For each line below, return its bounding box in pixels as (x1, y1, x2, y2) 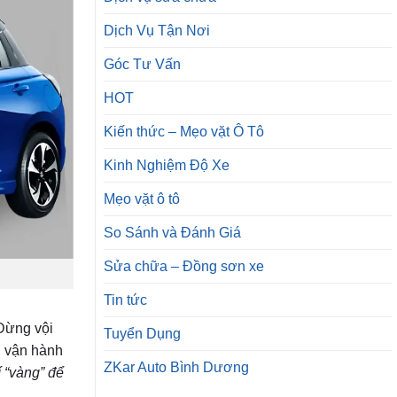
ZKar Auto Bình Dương (104, 360, 249, 376)
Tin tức (104, 292, 147, 308)
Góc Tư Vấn (104, 57, 181, 73)
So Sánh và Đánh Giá (104, 225, 241, 241)
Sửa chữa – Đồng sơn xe (104, 259, 264, 275)
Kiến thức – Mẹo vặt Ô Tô (104, 124, 264, 140)
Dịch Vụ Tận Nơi (104, 23, 210, 39)
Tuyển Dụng (104, 326, 181, 342)
